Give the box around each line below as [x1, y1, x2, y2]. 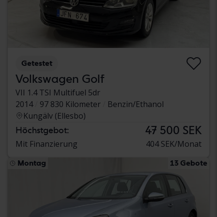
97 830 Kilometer [40, 99, 101, 110]
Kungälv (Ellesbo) [23, 110, 86, 122]
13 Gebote [170, 158, 207, 168]
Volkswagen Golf [15, 72, 105, 86]
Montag [17, 158, 46, 168]
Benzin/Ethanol [108, 99, 164, 110]
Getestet [21, 59, 52, 68]
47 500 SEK [145, 123, 201, 138]
